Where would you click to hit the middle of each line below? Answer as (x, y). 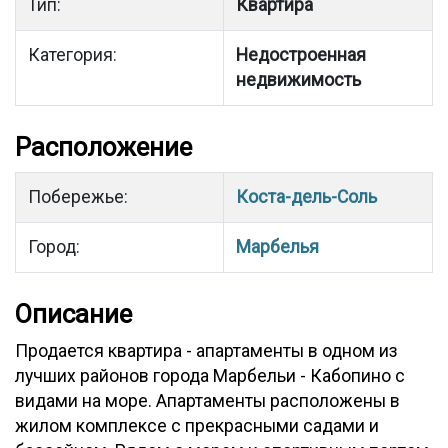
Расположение (103, 147)
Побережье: (78, 197)
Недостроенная (301, 55)
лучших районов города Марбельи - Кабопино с (210, 376)
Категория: (72, 55)
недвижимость (298, 80)
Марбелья (277, 247)
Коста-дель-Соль (306, 197)
